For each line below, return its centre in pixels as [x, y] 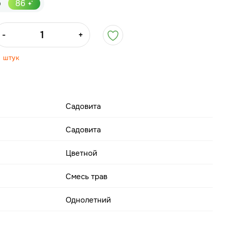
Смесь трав [87, 177]
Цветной [82, 153]
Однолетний [89, 200]
